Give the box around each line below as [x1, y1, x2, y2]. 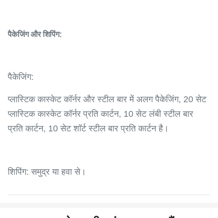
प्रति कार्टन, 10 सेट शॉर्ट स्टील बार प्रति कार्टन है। [8, 124, 169, 133]
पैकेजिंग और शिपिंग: [8, 30, 62, 38]
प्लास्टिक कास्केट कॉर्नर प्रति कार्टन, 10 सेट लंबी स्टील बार [8, 109, 193, 119]
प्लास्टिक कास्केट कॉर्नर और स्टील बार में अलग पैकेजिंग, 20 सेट [8, 94, 206, 104]
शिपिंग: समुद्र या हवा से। [8, 167, 86, 177]
